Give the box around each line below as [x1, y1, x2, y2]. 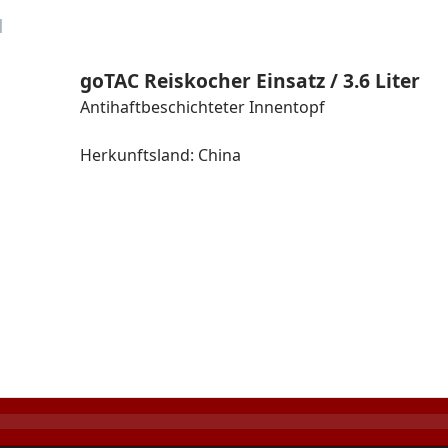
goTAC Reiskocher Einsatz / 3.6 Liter [80, 67, 420, 94]
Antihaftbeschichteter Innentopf [80, 96, 325, 118]
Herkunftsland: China [80, 144, 241, 166]
